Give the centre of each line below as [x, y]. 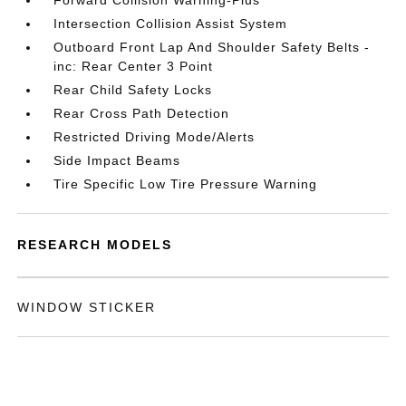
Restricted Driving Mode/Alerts [155, 137]
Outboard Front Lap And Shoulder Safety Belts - [212, 47]
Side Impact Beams [117, 160]
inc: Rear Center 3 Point [134, 66]
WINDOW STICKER [87, 307]
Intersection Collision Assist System [171, 24]
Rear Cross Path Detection [142, 113]
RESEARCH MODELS [95, 245]
